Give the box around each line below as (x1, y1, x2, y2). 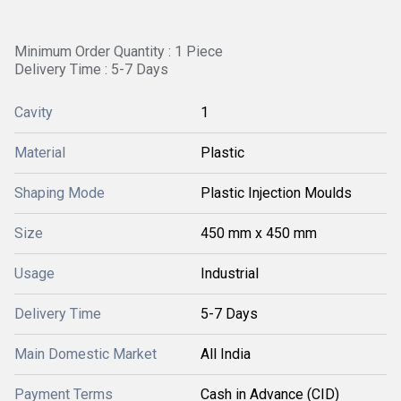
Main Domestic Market (14, 346, 157, 363)
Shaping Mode (14, 184, 105, 201)
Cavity (14, 104, 53, 121)
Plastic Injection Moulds (200, 184, 352, 201)
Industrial (200, 265, 259, 282)
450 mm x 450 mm (200, 225, 317, 242)
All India (200, 346, 251, 363)
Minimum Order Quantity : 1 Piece (14, 43, 223, 60)
